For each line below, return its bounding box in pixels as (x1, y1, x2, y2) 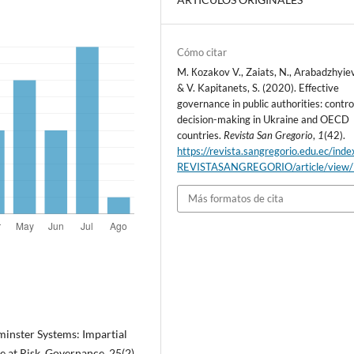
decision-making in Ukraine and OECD (177, 113, 350, 126)
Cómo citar (177, 46, 228, 59)
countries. (177, 129, 224, 142)
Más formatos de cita (188, 192, 284, 205)
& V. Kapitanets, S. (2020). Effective (177, 81, 340, 95)
